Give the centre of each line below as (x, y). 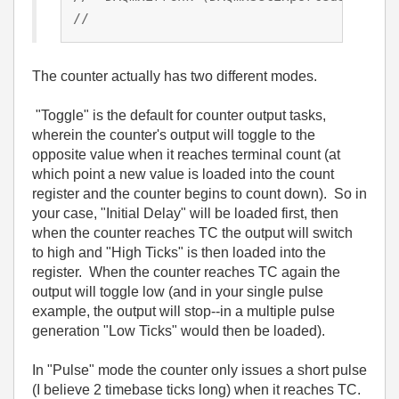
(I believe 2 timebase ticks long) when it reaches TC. (196, 389)
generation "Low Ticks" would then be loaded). (179, 330)
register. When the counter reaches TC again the (186, 272)
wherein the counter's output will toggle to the (174, 134)
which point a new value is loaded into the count (183, 174)
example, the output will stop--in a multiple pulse (183, 311)
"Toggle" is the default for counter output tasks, (179, 115)
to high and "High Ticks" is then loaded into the (179, 252)
